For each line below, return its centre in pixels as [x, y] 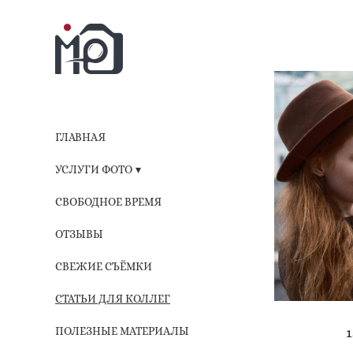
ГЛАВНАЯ [80, 137]
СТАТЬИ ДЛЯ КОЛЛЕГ [113, 298]
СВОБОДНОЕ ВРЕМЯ [108, 201]
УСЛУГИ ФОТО [94, 169]
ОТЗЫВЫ [79, 234]
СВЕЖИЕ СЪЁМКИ [104, 266]
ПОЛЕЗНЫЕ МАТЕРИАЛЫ [122, 331]
